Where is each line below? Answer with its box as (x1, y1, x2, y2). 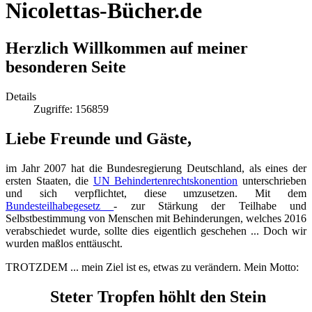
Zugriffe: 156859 (33, 102, 109, 115)
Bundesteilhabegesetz (6, 199, 114, 212)
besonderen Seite (6, 57, 126, 76)
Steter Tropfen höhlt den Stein (46, 287, 266, 306)
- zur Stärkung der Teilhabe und (114, 199, 307, 212)
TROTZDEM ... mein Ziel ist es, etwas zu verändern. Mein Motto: (6, 260, 299, 273)
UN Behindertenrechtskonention (93, 174, 238, 187)
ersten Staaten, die (6, 174, 93, 187)
